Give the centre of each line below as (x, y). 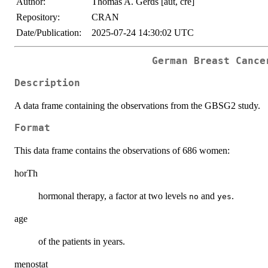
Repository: (38, 17)
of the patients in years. (82, 241)
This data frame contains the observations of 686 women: (122, 150)
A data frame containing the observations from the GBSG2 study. (137, 105)
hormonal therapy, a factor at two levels (114, 196)
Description (47, 83)
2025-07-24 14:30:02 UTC (143, 33)
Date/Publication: (49, 33)
